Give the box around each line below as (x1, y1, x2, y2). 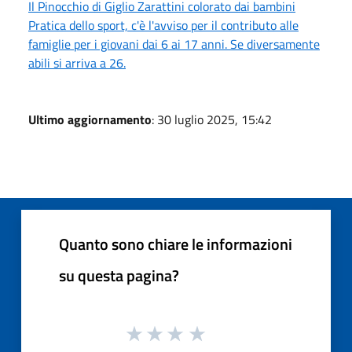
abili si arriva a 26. (28, 53, 126, 72)
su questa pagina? (59, 262, 179, 288)
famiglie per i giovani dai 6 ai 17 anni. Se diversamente (28, 34, 320, 53)
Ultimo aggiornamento (28, 109, 152, 129)
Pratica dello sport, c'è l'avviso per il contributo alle (28, 15, 299, 35)
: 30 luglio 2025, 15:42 (152, 109, 272, 129)
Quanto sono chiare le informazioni (59, 231, 292, 256)
